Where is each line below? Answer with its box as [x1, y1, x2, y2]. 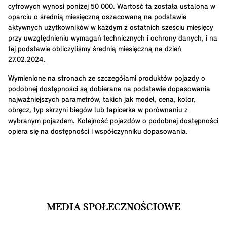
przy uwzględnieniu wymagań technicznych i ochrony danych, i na [8, 35, 217, 43]
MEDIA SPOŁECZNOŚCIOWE [47, 202, 180, 213]
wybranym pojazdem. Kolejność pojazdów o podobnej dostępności [8, 118, 218, 126]
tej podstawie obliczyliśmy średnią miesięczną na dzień [8, 46, 181, 54]
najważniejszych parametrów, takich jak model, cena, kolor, [8, 96, 196, 104]
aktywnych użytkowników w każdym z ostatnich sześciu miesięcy [8, 24, 213, 32]
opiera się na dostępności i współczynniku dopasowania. [8, 128, 188, 136]
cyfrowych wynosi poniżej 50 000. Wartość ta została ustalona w [8, 3, 215, 11]
